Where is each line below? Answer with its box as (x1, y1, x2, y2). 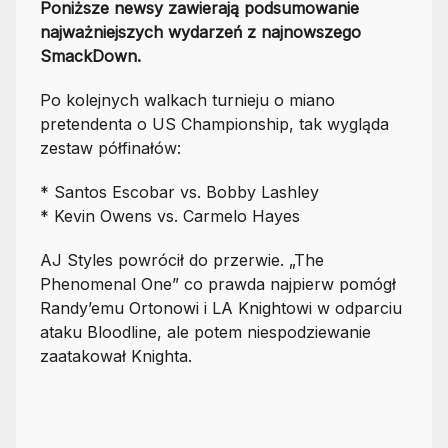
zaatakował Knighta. (40, 345, 192, 366)
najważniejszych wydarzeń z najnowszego (40, 21, 361, 42)
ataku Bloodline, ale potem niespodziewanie (40, 321, 371, 342)
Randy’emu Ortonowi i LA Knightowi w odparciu (40, 297, 402, 318)
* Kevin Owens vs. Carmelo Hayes (40, 205, 300, 226)
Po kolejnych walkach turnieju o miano (40, 89, 335, 110)
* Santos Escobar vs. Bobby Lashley (40, 181, 319, 202)
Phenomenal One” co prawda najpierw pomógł (40, 273, 396, 294)
